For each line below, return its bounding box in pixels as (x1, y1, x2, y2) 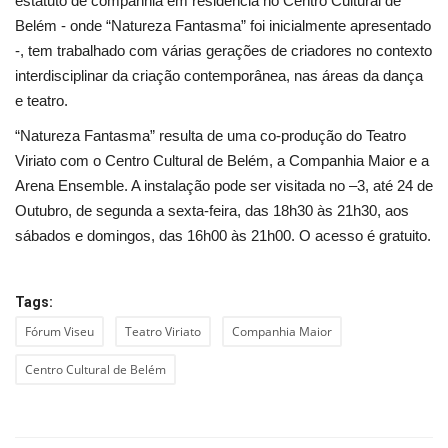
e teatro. (15, 91, 68, 109)
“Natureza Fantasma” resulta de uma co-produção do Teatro (15, 126, 406, 144)
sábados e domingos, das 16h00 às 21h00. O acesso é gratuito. (15, 226, 431, 244)
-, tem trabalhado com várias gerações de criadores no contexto (15, 41, 432, 59)
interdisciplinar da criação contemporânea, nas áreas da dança (15, 66, 423, 84)
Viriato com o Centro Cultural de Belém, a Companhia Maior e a (15, 151, 429, 169)
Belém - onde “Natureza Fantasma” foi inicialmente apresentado (15, 16, 431, 34)
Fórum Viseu (25, 322, 94, 340)
